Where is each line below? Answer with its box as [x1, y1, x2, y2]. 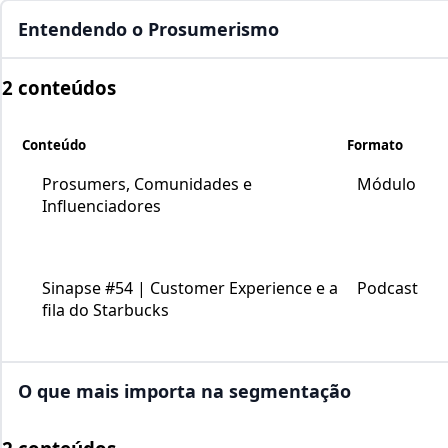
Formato [347, 136, 403, 155]
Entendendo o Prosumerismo [18, 16, 279, 41]
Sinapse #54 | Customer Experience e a [42, 277, 338, 300]
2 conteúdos [2, 75, 116, 101]
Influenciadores [42, 195, 161, 218]
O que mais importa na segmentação [18, 379, 351, 404]
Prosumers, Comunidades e [42, 173, 252, 196]
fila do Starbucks [42, 299, 169, 322]
